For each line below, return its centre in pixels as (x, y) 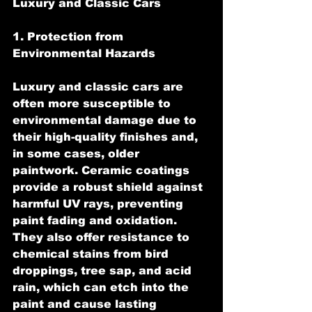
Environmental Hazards (84, 53)
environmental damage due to (106, 120)
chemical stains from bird (92, 253)
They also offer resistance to (103, 237)
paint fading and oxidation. (96, 220)
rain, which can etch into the (102, 287)
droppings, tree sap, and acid (104, 270)
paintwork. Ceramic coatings (103, 170)
